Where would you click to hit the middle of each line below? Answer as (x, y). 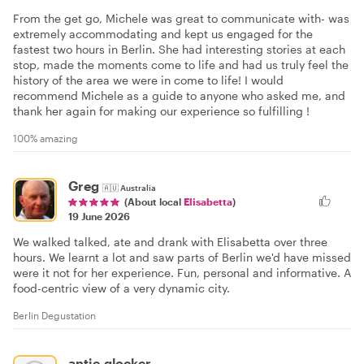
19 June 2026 (99, 216)
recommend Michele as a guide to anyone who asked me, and (179, 95)
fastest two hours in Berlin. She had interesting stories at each (179, 49)
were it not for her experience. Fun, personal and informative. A (182, 272)
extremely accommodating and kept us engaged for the (163, 33)
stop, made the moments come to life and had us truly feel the (181, 64)
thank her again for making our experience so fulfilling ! (161, 110)
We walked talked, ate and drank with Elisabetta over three (170, 241)
